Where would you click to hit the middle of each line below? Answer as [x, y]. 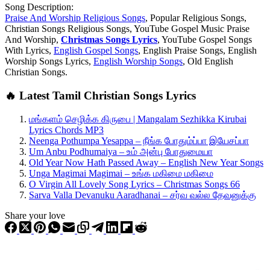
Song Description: [39, 7]
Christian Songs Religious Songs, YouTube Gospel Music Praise [127, 29]
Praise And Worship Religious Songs [75, 18]
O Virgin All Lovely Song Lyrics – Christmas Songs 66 [134, 184]
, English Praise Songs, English [197, 51]
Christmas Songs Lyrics [109, 40]
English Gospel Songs [96, 51]
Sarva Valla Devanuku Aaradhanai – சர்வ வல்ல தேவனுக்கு [143, 195]
